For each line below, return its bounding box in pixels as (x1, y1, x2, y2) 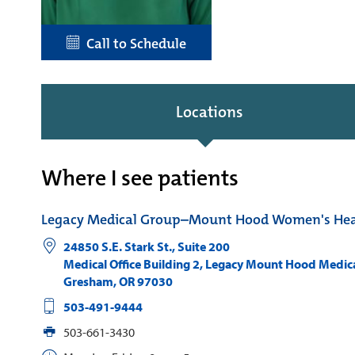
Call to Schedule (80, 33, 186, 53)
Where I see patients (41, 163, 239, 193)
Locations (175, 101, 242, 122)
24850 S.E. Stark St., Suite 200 (63, 238, 230, 254)
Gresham (63, 273, 113, 289)
